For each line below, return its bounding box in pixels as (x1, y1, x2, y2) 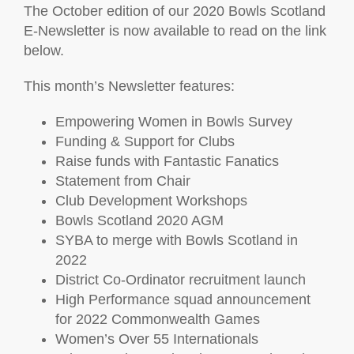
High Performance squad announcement (55, 292, 311, 307)
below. (24, 43, 64, 58)
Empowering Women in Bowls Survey (55, 114, 292, 130)
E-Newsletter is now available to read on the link (24, 23, 326, 39)
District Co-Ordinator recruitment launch (55, 272, 306, 288)
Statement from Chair (55, 173, 190, 189)
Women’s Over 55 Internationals (55, 331, 258, 347)
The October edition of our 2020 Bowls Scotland (24, 3, 326, 19)
